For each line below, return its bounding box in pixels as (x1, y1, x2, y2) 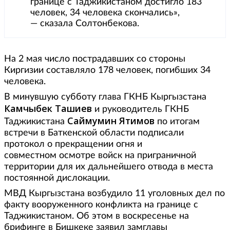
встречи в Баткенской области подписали (4, 128, 184, 138)
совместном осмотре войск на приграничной (4, 151, 196, 161)
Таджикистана (4, 117, 67, 127)
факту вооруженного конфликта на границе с (4, 200, 198, 210)
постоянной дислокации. (4, 174, 110, 183)
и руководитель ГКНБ (92, 105, 189, 114)
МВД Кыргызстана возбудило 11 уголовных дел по (4, 189, 225, 199)
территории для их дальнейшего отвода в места (4, 162, 213, 172)
